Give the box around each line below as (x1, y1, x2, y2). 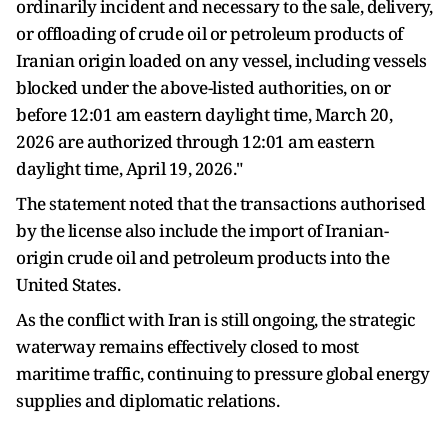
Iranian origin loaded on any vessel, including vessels (16, 49, 426, 72)
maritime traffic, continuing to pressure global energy (16, 362, 429, 385)
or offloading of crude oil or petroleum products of (16, 22, 403, 45)
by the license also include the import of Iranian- (16, 219, 388, 242)
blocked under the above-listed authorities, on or (16, 76, 391, 99)
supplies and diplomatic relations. (16, 389, 279, 412)
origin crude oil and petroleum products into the (16, 246, 389, 269)
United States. (16, 273, 120, 296)
